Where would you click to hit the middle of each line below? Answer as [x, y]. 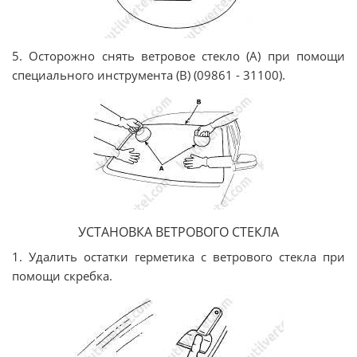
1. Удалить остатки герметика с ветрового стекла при [178, 256]
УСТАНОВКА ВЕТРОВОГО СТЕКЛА [178, 231]
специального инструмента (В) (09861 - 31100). [149, 75]
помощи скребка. [62, 275]
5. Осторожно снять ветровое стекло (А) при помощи [178, 55]
